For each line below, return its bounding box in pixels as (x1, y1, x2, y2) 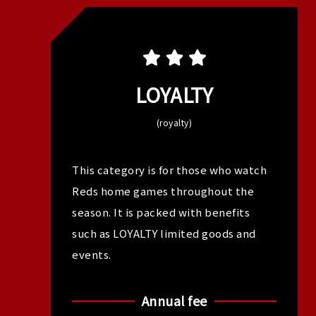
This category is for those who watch (72, 162, 267, 177)
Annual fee (141, 291, 207, 310)
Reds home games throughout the (72, 183, 254, 198)
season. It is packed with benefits (72, 205, 250, 219)
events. (72, 247, 111, 262)
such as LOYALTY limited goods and (72, 226, 256, 241)
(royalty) (156, 116, 193, 128)
